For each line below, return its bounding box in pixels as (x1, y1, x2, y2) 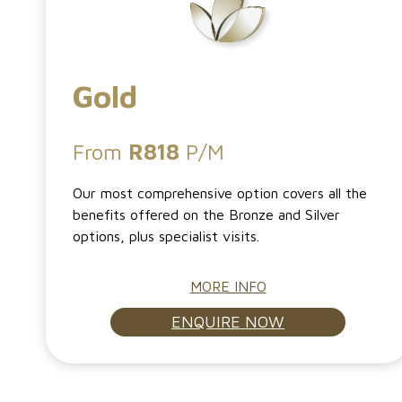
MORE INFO (189, 278, 267, 295)
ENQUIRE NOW (171, 312, 284, 332)
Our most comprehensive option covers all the (73, 185, 368, 202)
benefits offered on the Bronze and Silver (73, 206, 341, 223)
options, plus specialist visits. (73, 228, 260, 245)
